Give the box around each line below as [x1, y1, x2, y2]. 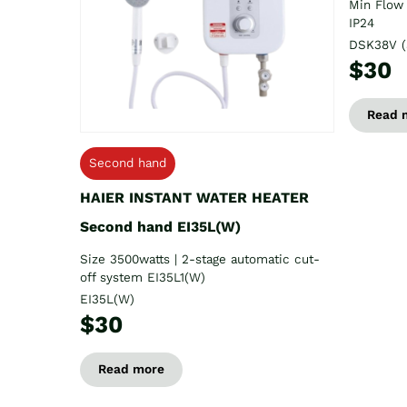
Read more [98, 361, 164, 377]
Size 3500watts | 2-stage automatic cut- [80, 251, 320, 267]
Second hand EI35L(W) [80, 217, 241, 235]
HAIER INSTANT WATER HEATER [80, 188, 309, 206]
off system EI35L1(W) [80, 269, 205, 285]
